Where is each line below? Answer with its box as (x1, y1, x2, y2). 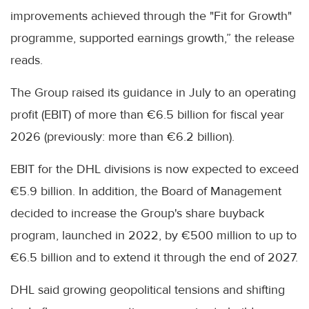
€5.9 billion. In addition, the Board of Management (10, 183, 281, 199)
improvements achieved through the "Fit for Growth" (10, 8, 292, 24)
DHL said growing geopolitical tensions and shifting (10, 282, 285, 298)
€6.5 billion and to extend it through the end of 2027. (10, 250, 298, 266)
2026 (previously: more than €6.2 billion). (10, 129, 235, 145)
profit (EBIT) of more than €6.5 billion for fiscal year (10, 107, 284, 123)
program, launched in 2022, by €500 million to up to (10, 228, 297, 243)
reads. (10, 52, 43, 68)
